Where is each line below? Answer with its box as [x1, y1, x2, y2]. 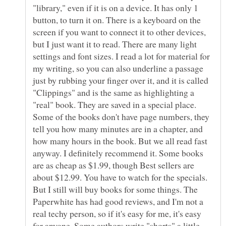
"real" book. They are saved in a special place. [33, 98, 196, 111]
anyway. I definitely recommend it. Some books [33, 147, 203, 159]
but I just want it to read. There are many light [33, 38, 197, 50]
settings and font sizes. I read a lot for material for [33, 50, 210, 63]
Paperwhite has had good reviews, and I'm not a [33, 195, 203, 208]
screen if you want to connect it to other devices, [33, 26, 206, 38]
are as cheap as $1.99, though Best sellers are [33, 159, 194, 172]
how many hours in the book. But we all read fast [33, 135, 207, 147]
